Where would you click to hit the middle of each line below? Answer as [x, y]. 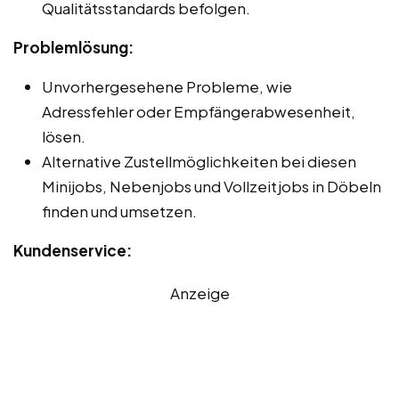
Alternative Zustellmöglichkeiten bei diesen [199, 161]
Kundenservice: [73, 250]
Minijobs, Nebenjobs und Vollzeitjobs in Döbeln [212, 186]
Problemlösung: [73, 47]
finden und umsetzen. [119, 211]
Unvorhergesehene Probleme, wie [167, 86]
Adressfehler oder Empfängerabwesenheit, [199, 111]
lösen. [64, 136]
